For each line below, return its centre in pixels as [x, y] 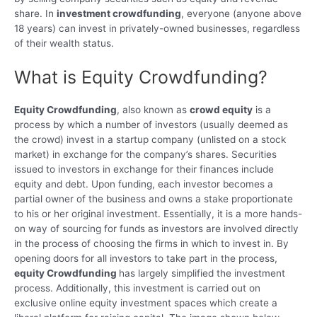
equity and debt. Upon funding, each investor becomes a [144, 184]
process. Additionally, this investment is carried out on [137, 288]
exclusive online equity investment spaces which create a [146, 302]
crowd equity [221, 109]
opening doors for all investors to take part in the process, [146, 258]
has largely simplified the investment [202, 273]
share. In [35, 13]
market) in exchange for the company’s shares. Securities [145, 154]
